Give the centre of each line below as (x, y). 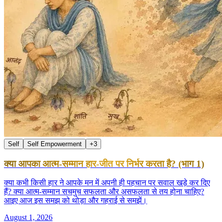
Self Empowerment (55, 144)
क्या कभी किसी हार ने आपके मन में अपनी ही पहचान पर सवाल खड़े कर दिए (107, 183)
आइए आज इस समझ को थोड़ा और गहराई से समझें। (76, 201)
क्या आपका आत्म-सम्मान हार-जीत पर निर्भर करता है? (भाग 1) (104, 164)
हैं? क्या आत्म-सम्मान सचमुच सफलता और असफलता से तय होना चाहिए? (104, 192)
